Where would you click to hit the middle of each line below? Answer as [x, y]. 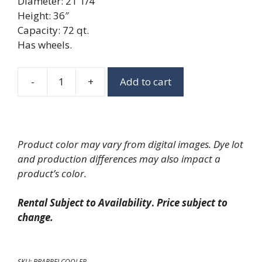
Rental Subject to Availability [85, 202]
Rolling [120, 88]
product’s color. [53, 173]
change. [35, 217]
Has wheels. [45, 45]
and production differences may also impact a [119, 158]
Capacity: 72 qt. [53, 30]
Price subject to [192, 202]
